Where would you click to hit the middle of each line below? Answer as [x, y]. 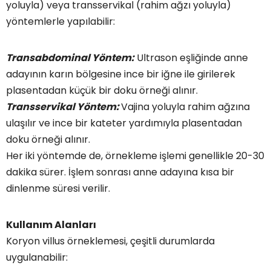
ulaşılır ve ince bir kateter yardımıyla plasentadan [124, 123]
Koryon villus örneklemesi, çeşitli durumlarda [110, 241]
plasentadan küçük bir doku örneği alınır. [102, 90]
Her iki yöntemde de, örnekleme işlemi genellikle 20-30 [135, 156]
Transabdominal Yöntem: [70, 58]
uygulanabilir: [37, 257]
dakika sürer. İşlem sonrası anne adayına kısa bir [120, 172]
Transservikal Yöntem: [64, 107]
